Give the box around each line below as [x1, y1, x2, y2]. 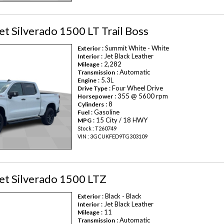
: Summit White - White [100, 44, 169, 52]
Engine [77, 76, 97, 84]
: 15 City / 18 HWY [91, 116, 148, 124]
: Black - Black [100, 191, 142, 200]
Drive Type [77, 84, 108, 92]
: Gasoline [89, 108, 120, 116]
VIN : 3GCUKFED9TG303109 [77, 133, 148, 140]
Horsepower [77, 92, 113, 100]
